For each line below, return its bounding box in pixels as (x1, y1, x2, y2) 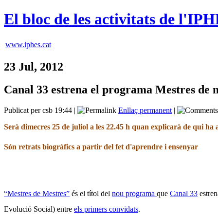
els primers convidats (74, 204, 138, 213)
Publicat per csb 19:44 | (4, 106, 77, 114)
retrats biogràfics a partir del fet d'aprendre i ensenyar (18, 142, 198, 151)
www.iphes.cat (5, 40, 51, 49)
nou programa (112, 189, 157, 198)
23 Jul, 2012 (4, 60, 63, 73)
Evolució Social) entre (4, 204, 74, 213)
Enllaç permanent (118, 106, 172, 114)
